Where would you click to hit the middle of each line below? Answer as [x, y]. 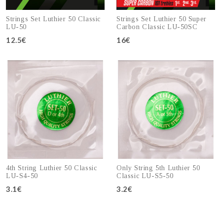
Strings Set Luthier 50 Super [162, 19]
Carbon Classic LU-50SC [157, 27]
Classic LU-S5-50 [145, 176]
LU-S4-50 [22, 176]
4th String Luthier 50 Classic [52, 168]
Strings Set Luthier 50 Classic [54, 19]
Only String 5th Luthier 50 [158, 168]
